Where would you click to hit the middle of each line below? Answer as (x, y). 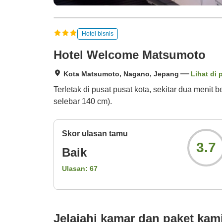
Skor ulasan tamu (95, 134)
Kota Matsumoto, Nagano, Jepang (121, 74)
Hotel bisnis (98, 33)
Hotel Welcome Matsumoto (130, 55)
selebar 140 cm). (83, 102)
